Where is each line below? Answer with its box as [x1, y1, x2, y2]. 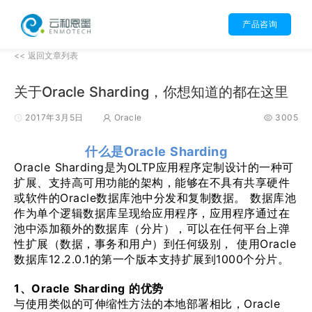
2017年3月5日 [25, 112, 84, 123]
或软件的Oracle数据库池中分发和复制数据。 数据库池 [14, 191, 296, 205]
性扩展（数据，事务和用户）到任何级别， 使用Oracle [14, 237, 296, 251]
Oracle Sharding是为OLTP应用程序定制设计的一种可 [14, 160, 294, 174]
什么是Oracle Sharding [85, 144, 227, 159]
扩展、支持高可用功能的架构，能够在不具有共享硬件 [14, 175, 290, 189]
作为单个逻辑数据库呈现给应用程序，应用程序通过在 [14, 206, 290, 220]
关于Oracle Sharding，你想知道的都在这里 [14, 84, 288, 100]
